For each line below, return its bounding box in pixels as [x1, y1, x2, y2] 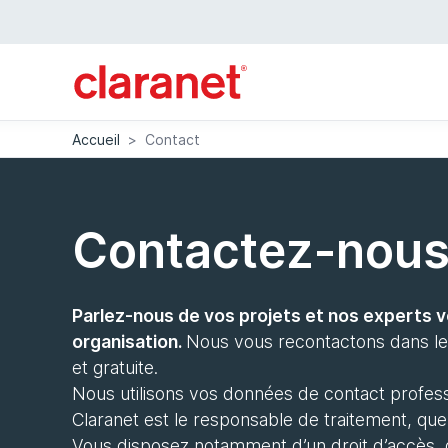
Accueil [72, 130, 120, 148]
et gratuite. [72, 357, 158, 379]
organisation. [72, 331, 186, 353]
